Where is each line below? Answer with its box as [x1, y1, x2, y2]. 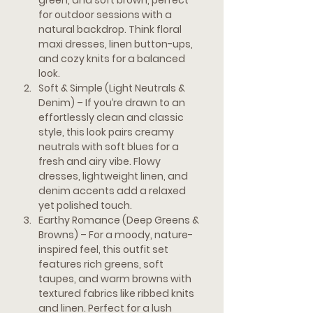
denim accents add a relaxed [38, 184, 188, 198]
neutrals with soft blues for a [38, 140, 181, 154]
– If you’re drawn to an [77, 96, 187, 110]
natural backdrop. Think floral [38, 22, 184, 36]
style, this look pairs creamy [38, 125, 176, 139]
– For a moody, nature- [78, 228, 193, 242]
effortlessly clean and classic [38, 110, 186, 124]
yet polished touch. [38, 198, 132, 212]
